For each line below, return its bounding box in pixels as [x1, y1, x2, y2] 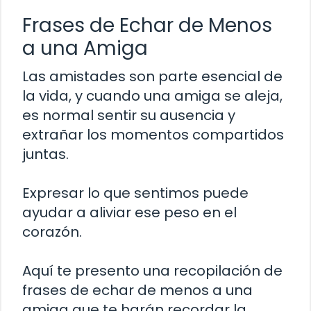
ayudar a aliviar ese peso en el [22, 202, 237, 222]
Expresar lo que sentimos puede [22, 183, 249, 203]
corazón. [22, 221, 82, 242]
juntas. [22, 144, 69, 164]
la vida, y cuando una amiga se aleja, [22, 85, 283, 106]
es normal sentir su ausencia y [22, 105, 235, 125]
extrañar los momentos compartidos [22, 124, 284, 144]
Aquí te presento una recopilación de [22, 260, 283, 280]
